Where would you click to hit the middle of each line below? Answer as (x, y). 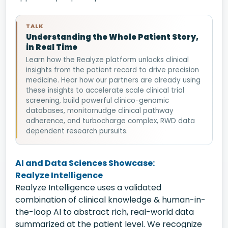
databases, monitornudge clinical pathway (100, 111)
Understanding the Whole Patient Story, (112, 37)
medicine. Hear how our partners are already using (113, 80)
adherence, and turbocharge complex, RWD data (110, 121)
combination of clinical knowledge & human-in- (110, 200)
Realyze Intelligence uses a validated (88, 188)
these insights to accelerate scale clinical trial (105, 90)
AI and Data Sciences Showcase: (85, 163)
